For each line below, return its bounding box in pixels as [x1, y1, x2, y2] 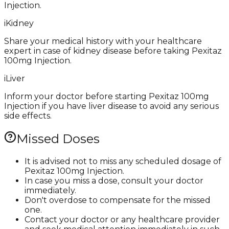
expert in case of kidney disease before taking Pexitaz [4, 45, 222, 56]
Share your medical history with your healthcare [4, 36, 202, 46]
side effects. [4, 110, 52, 121]
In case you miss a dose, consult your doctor [25, 175, 203, 186]
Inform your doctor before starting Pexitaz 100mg [4, 91, 209, 101]
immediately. [25, 185, 76, 195]
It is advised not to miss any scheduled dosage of [25, 156, 221, 166]
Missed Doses [16, 131, 100, 146]
